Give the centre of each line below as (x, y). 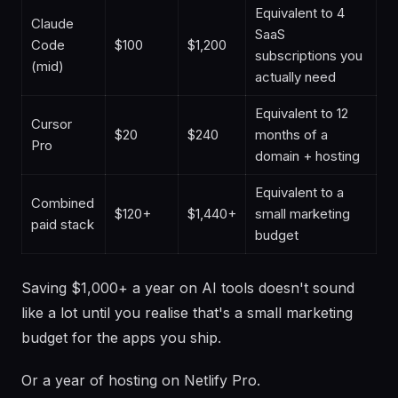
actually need (295, 77)
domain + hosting (307, 156)
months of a (291, 135)
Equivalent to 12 (302, 113)
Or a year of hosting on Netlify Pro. (141, 380)
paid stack (63, 224)
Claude (52, 24)
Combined (63, 203)
